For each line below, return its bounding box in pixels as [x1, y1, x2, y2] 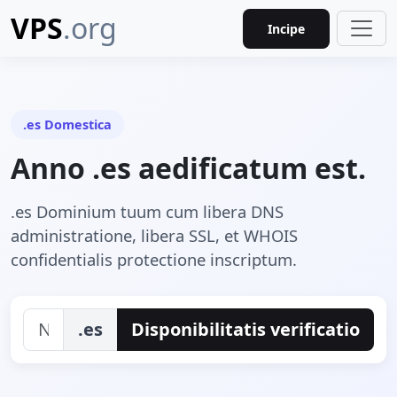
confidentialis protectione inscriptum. [11, 248, 297, 270]
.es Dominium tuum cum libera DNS [11, 200, 284, 222]
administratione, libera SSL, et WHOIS [11, 224, 298, 246]
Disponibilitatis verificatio [131, 317, 360, 341]
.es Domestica [23, 116, 112, 133]
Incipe [268, 19, 305, 37]
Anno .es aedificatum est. [11, 149, 366, 187]
